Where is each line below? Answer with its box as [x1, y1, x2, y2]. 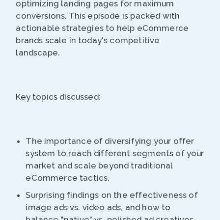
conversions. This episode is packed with [16, 11, 180, 21]
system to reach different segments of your [26, 148, 204, 159]
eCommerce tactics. [26, 173, 110, 183]
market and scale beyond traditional [26, 161, 173, 171]
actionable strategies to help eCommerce [16, 23, 189, 33]
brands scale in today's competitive [16, 35, 160, 46]
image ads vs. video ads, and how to [26, 202, 171, 213]
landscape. [16, 48, 60, 58]
